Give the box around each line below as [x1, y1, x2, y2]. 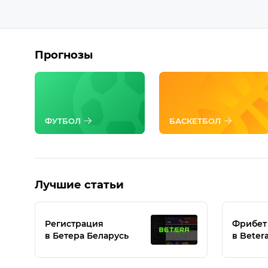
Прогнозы [34, 48, 93, 62]
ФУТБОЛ [44, 116, 81, 126]
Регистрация [44, 218, 103, 229]
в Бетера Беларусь [44, 230, 129, 241]
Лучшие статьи [34, 178, 124, 191]
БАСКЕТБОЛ [169, 116, 221, 126]
